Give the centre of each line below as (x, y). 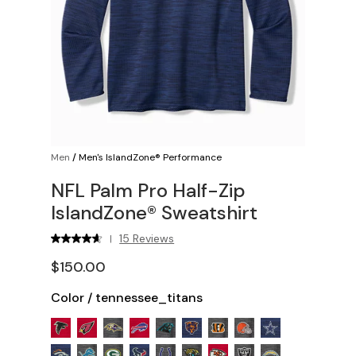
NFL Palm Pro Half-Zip (148, 190)
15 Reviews (147, 238)
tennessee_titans (149, 298)
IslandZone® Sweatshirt (154, 213)
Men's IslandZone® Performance (150, 157)
